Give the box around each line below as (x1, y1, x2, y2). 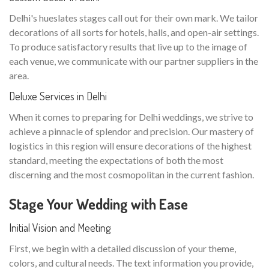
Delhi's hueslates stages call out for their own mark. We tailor (9, 12, 258, 24)
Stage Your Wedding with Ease (9, 195, 188, 214)
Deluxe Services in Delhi (9, 89, 107, 103)
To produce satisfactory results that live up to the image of (9, 41, 247, 53)
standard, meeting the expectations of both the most (9, 154, 223, 166)
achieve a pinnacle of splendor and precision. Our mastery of (9, 125, 254, 138)
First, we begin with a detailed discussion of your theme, (9, 243, 236, 255)
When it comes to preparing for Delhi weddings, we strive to (9, 111, 253, 123)
